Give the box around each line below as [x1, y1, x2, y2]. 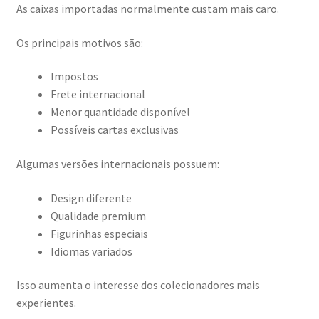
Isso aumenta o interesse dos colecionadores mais [16, 278, 260, 293]
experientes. [16, 296, 76, 310]
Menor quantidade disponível [50, 105, 190, 120]
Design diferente [50, 190, 132, 205]
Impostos [50, 69, 98, 84]
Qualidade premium [50, 208, 146, 223]
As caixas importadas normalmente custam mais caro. [16, 1, 279, 16]
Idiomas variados [50, 244, 132, 258]
